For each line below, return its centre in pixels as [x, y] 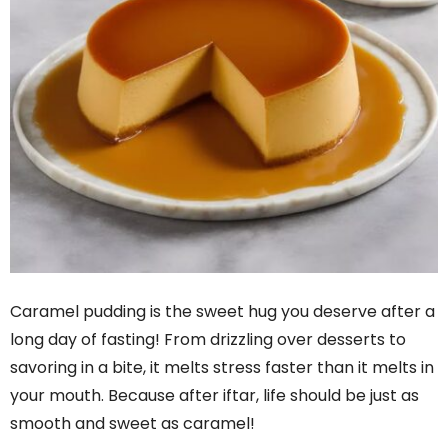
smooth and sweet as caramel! [132, 423]
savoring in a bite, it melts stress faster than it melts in [222, 367]
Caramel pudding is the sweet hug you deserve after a [222, 311]
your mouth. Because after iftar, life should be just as [214, 395]
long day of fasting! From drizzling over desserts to [208, 339]
